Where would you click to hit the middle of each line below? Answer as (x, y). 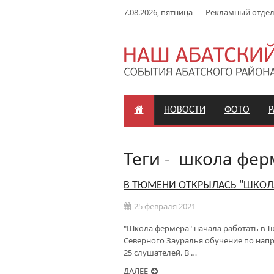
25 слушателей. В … (160, 253)
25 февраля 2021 (165, 206)
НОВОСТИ (185, 110)
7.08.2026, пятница (158, 12)
